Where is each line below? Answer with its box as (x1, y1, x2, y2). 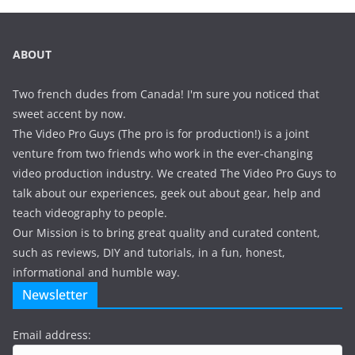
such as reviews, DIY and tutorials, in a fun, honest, (13, 245, 285, 261)
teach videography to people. (13, 205, 167, 221)
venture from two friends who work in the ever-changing (13, 146, 313, 162)
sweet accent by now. (13, 106, 126, 122)
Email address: (13, 327, 91, 343)
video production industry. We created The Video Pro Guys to (13, 166, 336, 181)
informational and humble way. (13, 265, 180, 281)
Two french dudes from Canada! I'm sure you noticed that (13, 86, 319, 102)
